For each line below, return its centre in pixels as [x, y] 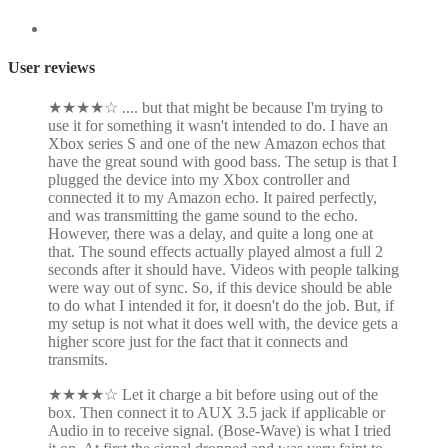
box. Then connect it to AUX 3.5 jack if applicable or [216, 413]
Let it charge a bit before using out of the [250, 395]
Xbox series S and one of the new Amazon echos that [216, 144]
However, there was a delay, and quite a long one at [210, 234]
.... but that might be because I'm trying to [252, 108]
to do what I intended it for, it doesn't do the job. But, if [221, 306]
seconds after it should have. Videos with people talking [223, 270]
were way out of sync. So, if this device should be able [220, 288]
